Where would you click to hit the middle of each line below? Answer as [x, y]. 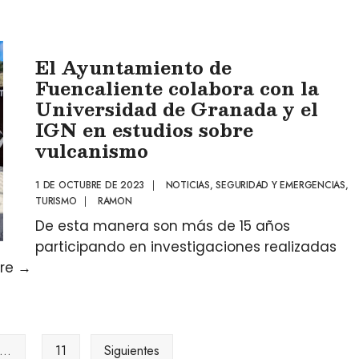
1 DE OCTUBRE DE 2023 [90, 185]
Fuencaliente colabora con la [177, 88]
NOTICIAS [188, 185]
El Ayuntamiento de [133, 67]
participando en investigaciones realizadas [186, 247]
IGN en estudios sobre [144, 129]
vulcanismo [92, 150]
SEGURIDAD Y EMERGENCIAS [280, 185]
